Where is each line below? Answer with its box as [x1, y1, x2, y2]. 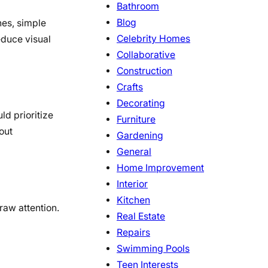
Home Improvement [117, 162, 204, 174]
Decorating [117, 98, 165, 109]
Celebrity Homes [117, 33, 190, 45]
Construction [117, 65, 172, 77]
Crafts [117, 81, 143, 93]
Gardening [117, 130, 163, 142]
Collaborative [117, 49, 175, 61]
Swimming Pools [117, 243, 190, 255]
